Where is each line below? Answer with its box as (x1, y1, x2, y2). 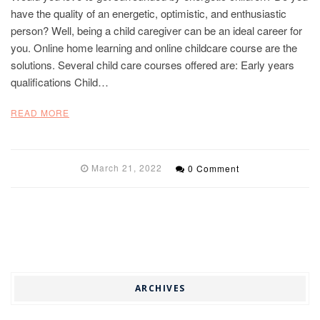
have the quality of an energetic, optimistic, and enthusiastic (11, 5, 286, 21)
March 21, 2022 (91, 161, 162, 174)
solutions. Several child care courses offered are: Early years (11, 56, 294, 72)
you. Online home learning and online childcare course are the (11, 39, 297, 55)
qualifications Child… (11, 74, 109, 89)
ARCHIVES (134, 281, 186, 294)
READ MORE (11, 106, 69, 119)
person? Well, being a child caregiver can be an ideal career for (11, 22, 302, 38)
